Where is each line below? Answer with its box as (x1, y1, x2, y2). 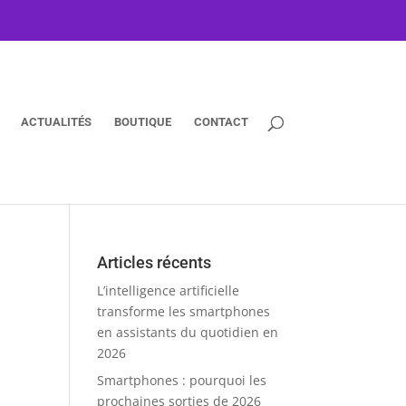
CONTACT (193, 114, 248, 129)
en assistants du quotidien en (97, 324, 279, 341)
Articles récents (97, 253, 212, 272)
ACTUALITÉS (20, 114, 92, 129)
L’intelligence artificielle (97, 282, 240, 299)
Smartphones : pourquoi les (97, 372, 267, 389)
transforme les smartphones (97, 303, 271, 320)
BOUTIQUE (113, 114, 171, 129)
